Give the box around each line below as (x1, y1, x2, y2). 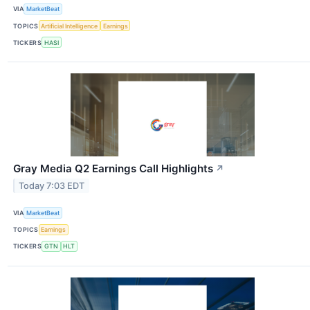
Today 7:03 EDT (19, 181, 85, 192)
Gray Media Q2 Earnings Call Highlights (13, 162, 213, 176)
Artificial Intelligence (41, 21, 98, 30)
